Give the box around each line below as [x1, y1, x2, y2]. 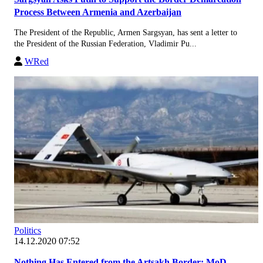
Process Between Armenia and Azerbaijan [14, 6, 181, 17]
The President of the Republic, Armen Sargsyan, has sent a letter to [14, 28, 237, 37]
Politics [14, 225, 41, 235]
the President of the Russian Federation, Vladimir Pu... [14, 39, 197, 48]
